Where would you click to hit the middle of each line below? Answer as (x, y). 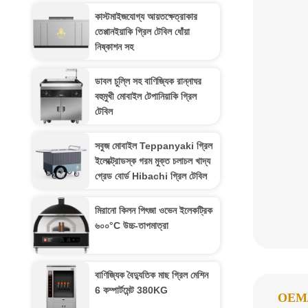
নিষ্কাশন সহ (114, 47)
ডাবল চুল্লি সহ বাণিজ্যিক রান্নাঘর (148, 81)
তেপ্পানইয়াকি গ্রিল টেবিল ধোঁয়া (142, 32)
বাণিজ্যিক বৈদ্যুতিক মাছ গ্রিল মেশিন (152, 275)
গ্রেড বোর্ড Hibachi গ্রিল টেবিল (151, 176)
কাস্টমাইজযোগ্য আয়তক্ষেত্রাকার (146, 16)
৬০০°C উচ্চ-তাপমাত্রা (132, 225)
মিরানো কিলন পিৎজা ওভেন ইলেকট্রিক (154, 210)
